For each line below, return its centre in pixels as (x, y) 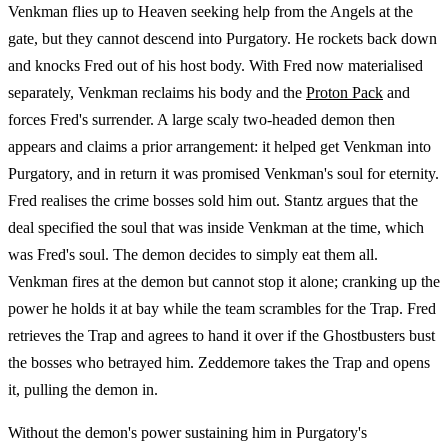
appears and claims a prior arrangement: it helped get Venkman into (219, 146)
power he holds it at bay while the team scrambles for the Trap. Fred (222, 308)
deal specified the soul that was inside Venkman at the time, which (216, 227)
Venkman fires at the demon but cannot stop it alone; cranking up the (224, 281)
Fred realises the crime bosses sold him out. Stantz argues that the (213, 200)
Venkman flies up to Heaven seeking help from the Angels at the (210, 11)
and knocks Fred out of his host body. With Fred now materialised (215, 65)
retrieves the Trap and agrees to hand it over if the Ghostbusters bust (221, 335)
